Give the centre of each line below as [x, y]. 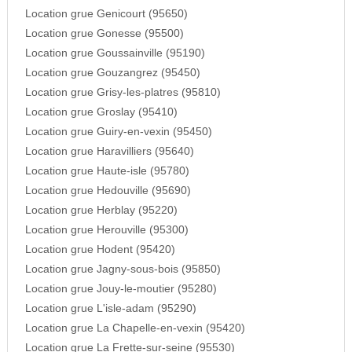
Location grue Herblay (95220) [101, 211]
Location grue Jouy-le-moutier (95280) [121, 289]
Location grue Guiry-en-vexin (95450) [118, 132]
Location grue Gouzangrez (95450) [112, 73]
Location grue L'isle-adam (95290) [110, 309]
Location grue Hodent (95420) [100, 250]
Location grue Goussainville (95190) [115, 53]
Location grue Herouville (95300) [106, 230]
